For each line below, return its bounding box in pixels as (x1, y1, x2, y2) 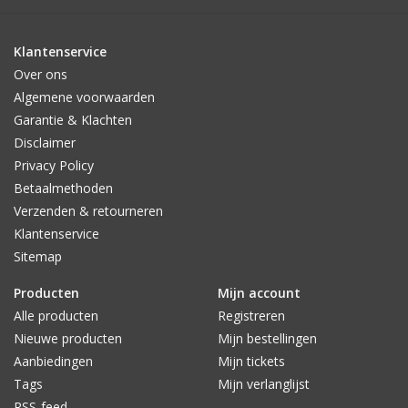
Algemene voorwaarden (14, 88, 155, 107)
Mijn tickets (218, 352, 285, 371)
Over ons (14, 66, 67, 84)
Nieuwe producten (14, 330, 122, 348)
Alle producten (14, 307, 98, 325)
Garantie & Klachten (14, 111, 132, 129)
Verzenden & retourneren (14, 202, 163, 220)
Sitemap (14, 248, 62, 266)
